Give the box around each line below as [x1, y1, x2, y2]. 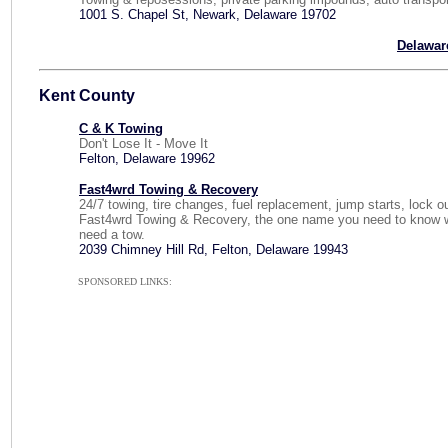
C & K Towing [79, 121, 163, 136]
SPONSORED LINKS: [77, 276, 172, 287]
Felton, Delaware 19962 [79, 151, 215, 166]
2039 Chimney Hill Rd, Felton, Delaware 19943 [79, 242, 348, 257]
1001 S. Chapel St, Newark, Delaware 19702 [79, 7, 336, 22]
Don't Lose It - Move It [79, 136, 208, 151]
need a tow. [79, 227, 145, 242]
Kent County [39, 87, 135, 104]
